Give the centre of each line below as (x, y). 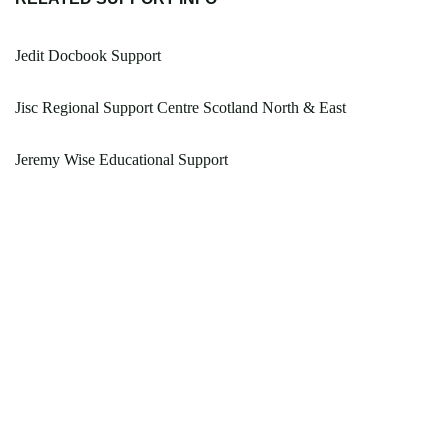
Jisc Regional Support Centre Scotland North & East (180, 108)
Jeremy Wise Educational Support (121, 160)
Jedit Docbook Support (88, 56)
